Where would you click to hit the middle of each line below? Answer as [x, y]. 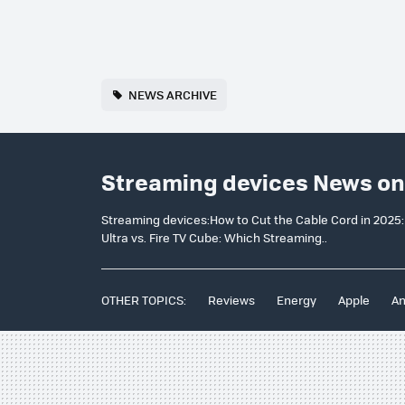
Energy [297, 299]
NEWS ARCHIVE [173, 94]
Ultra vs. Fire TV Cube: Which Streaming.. [214, 237]
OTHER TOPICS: [144, 299]
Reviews [231, 299]
